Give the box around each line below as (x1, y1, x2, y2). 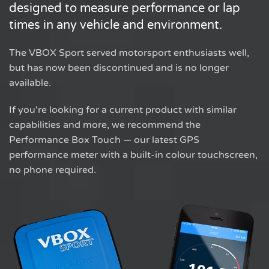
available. (9, 76, 51, 89)
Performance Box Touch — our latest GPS (9, 133, 199, 146)
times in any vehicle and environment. (9, 17, 222, 32)
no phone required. (9, 163, 96, 176)
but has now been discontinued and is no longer (9, 61, 229, 74)
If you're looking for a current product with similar (9, 103, 237, 116)
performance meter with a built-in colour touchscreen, (9, 148, 258, 161)
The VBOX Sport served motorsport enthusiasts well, (9, 46, 249, 59)
